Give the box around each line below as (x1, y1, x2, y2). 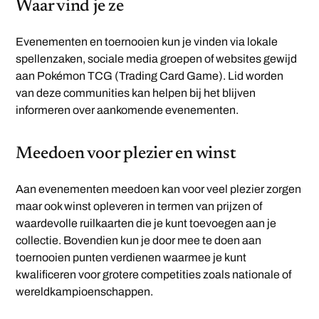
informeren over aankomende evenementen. (16, 104, 239, 117)
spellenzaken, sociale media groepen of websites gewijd (16, 53, 298, 66)
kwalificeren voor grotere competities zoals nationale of (16, 268, 292, 281)
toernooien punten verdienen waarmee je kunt (16, 251, 247, 264)
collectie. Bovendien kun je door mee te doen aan (16, 234, 262, 247)
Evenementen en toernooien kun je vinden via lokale (16, 36, 278, 48)
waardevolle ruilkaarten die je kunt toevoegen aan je (16, 217, 277, 230)
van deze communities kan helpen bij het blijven (16, 87, 256, 100)
